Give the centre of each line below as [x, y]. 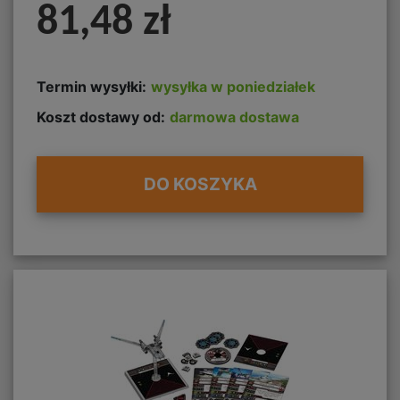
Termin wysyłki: [92, 87]
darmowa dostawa [234, 117]
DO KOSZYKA [200, 184]
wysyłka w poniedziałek [233, 87]
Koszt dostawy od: [101, 117]
